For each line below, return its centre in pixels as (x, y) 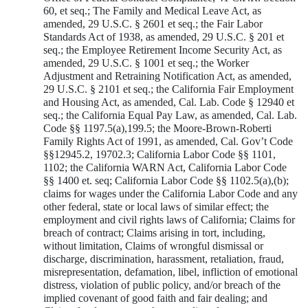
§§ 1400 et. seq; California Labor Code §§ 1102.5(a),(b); (166, 180)
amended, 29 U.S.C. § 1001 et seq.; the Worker (146, 63)
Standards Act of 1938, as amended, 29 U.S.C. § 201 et (164, 36)
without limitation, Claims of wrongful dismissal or (153, 245)
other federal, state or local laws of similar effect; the (156, 206)
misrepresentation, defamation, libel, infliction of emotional (170, 272)
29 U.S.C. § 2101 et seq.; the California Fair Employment (168, 89)
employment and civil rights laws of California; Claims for (169, 219)
